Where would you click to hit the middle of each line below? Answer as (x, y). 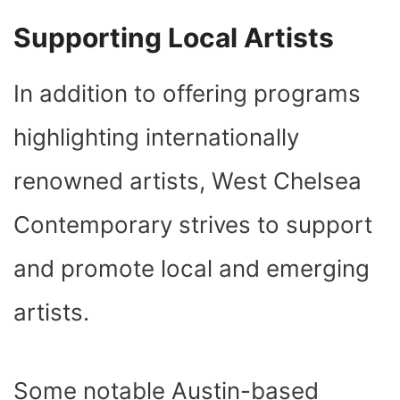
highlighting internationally (156, 137)
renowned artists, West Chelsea (187, 180)
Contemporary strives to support (193, 224)
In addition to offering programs (187, 93)
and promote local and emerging (192, 268)
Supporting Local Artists (174, 37)
